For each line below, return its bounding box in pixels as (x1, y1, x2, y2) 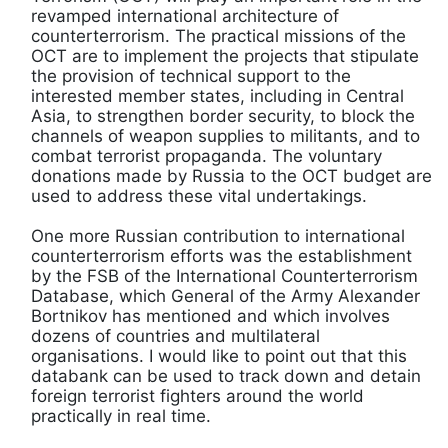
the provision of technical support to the (31, 65, 351, 86)
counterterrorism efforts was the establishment (31, 245, 412, 266)
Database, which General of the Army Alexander (31, 285, 420, 306)
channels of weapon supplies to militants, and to (31, 125, 420, 146)
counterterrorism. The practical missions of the (31, 25, 406, 46)
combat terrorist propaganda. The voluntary (31, 145, 382, 166)
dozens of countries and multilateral (31, 325, 320, 346)
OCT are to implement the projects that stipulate (31, 45, 419, 66)
